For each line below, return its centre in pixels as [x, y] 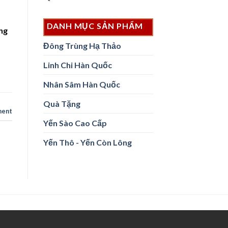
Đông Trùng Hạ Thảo [82, 46]
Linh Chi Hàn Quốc [77, 65]
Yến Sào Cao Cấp [75, 123]
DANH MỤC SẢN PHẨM [95, 26]
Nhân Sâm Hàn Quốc [81, 84]
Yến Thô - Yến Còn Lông [87, 142]
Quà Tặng [62, 104]
